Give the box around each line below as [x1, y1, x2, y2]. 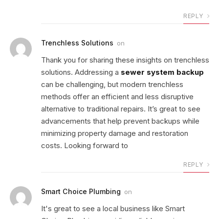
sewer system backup [121, 67, 204, 77]
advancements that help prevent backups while [41, 116, 199, 126]
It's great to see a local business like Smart [41, 203, 185, 213]
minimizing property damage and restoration [41, 128, 188, 138]
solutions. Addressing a [41, 67, 121, 77]
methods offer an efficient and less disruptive [41, 91, 194, 101]
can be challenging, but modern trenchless [41, 79, 183, 89]
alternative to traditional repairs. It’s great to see [41, 104, 200, 113]
